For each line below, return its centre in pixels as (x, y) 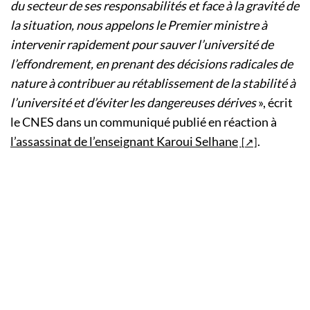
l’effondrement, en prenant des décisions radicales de (152, 64)
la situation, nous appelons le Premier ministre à (139, 25)
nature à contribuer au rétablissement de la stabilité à (153, 83)
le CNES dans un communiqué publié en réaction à (144, 122)
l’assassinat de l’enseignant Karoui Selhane (124, 142)
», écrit (274, 103)
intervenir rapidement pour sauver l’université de (142, 45)
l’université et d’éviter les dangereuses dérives (133, 103)
